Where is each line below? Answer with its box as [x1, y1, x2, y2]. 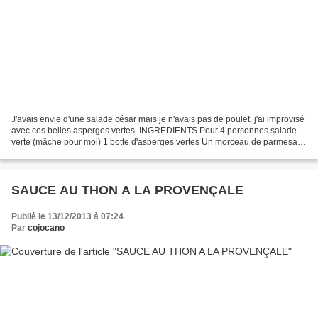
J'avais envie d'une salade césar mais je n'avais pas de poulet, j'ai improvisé [11, 114, 305, 125]
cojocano [28, 223, 65, 234]
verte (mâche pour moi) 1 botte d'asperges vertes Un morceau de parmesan [11, 137, 302, 148]
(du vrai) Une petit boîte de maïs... [11, 148, 141, 159]
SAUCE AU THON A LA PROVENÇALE [11, 183, 243, 198]
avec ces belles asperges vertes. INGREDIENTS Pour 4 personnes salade [11, 126, 297, 136]
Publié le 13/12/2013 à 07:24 [11, 212, 124, 222]
